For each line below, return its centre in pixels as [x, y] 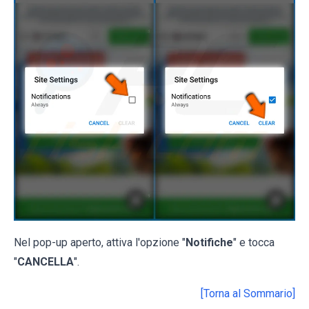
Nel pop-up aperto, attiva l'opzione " [100, 243]
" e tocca [254, 243]
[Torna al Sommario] [248, 294]
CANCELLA [46, 262]
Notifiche [209, 243]
